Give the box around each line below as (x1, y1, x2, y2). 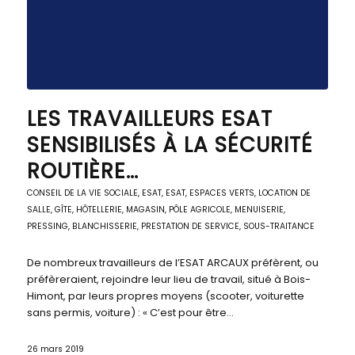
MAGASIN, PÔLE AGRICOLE (125, 204, 231, 216)
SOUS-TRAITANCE (242, 220, 315, 233)
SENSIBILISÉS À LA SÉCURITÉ (26, 131, 313, 160)
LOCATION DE (258, 187, 311, 200)
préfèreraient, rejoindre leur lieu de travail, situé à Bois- (26, 272, 311, 288)
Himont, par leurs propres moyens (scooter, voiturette (26, 288, 304, 304)
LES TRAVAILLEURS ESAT (26, 105, 273, 134)
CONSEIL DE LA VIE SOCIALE (26, 187, 138, 200)
